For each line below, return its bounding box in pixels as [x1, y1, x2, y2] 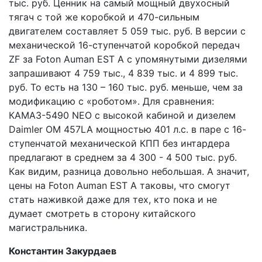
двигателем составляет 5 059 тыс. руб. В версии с [9, 25, 246, 37]
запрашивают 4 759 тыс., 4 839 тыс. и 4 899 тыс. [9, 67, 238, 79]
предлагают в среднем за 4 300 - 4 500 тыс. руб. [9, 151, 237, 163]
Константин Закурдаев [9, 245, 116, 257]
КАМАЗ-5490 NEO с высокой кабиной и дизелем [9, 109, 236, 121]
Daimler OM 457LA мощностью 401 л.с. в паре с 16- [9, 123, 246, 135]
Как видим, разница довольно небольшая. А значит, [9, 166, 249, 177]
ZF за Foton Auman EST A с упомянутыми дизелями [9, 53, 247, 65]
